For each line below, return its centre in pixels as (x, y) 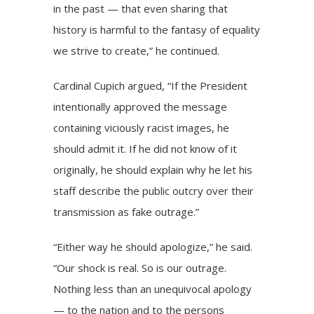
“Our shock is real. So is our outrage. (140, 267)
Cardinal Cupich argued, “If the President (151, 85)
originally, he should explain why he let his (153, 169)
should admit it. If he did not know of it (145, 148)
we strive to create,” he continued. (137, 50)
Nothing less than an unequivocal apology (153, 288)
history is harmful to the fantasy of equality (157, 29)
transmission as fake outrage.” (127, 211)
